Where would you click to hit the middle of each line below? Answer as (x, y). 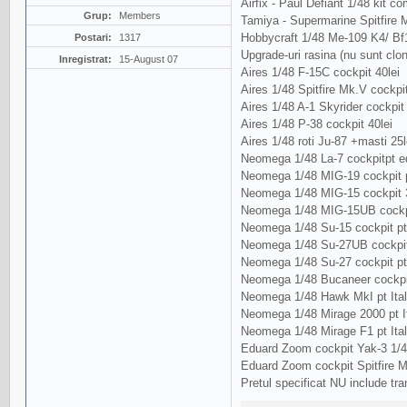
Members (139, 16)
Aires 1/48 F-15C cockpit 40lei (320, 73)
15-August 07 (148, 60)
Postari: (93, 38)
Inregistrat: (85, 60)
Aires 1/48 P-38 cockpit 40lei (317, 124)
